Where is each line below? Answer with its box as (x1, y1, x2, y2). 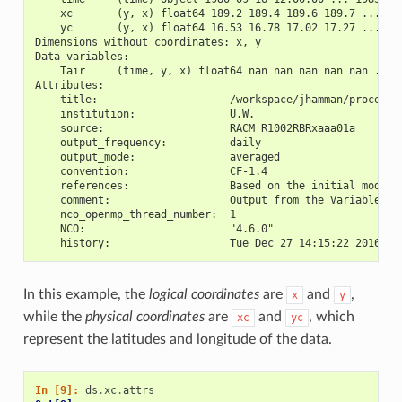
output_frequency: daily (34, 136, 261, 150)
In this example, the (22, 287, 149, 302)
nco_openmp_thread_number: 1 (34, 208, 236, 222)
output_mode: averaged (34, 151, 280, 164)
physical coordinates (84, 310, 205, 325)
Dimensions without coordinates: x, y (34, 36, 261, 49)
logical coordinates (148, 287, 259, 302)
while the (22, 310, 85, 325)
